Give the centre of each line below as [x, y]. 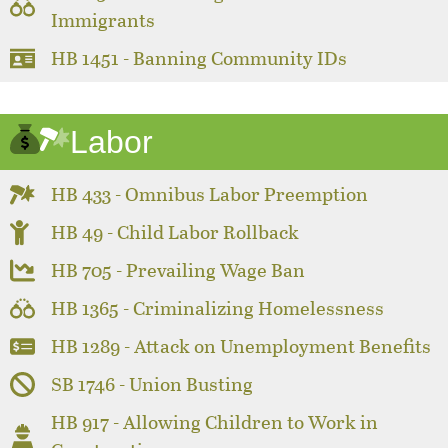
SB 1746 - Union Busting [152, 384]
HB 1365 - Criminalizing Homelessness [218, 308]
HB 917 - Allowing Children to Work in [215, 422]
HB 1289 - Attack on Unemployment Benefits [241, 346]
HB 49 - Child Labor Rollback [175, 232]
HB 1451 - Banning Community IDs [199, 58]
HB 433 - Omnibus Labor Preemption [210, 194]
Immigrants [103, 20]
